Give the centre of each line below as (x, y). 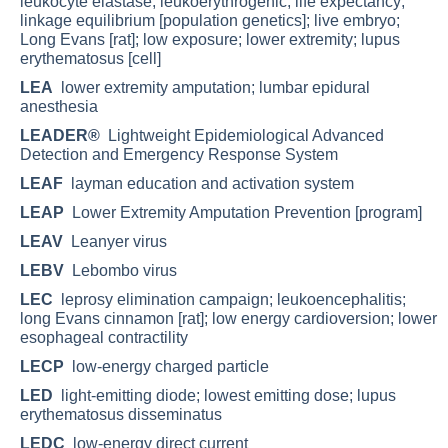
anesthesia (59, 106)
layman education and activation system (208, 183)
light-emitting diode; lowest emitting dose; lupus (224, 395)
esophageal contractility (104, 337)
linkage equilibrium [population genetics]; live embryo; (210, 20)
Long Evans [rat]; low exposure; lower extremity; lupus (210, 39)
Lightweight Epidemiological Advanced (242, 135)
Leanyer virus (115, 241)
